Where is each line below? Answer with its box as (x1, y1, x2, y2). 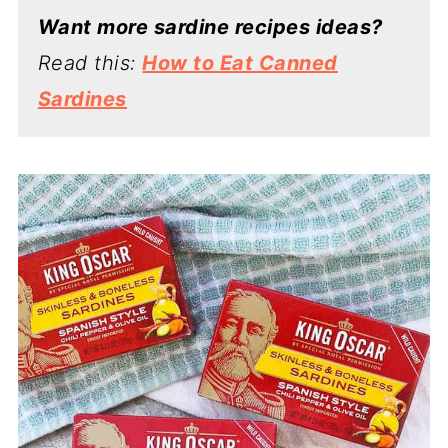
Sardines (37, 86, 127, 111)
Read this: (37, 50, 143, 75)
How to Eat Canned (142, 50, 338, 75)
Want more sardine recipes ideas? (37, 14, 383, 39)
